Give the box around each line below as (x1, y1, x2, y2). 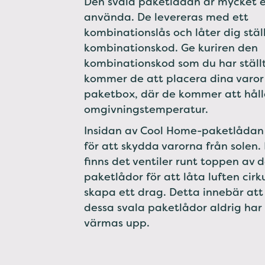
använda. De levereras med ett (84, 9, 248, 24)
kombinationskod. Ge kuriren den (84, 40, 258, 55)
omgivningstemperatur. (84, 102, 208, 117)
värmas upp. (84, 215, 150, 230)
